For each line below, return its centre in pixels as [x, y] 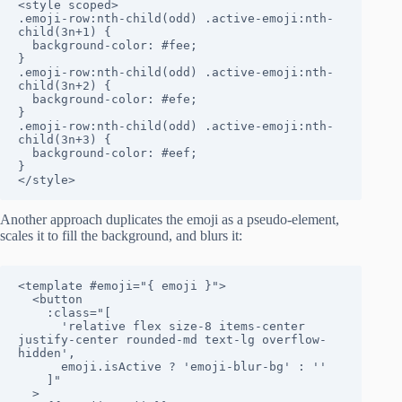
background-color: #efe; [25, 99]
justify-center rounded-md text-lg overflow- [172, 339]
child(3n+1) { [65, 31]
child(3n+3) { [65, 139]
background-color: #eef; [25, 153]
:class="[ [32, 312]
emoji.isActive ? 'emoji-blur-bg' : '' [39, 366]
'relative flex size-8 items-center [39, 326]
